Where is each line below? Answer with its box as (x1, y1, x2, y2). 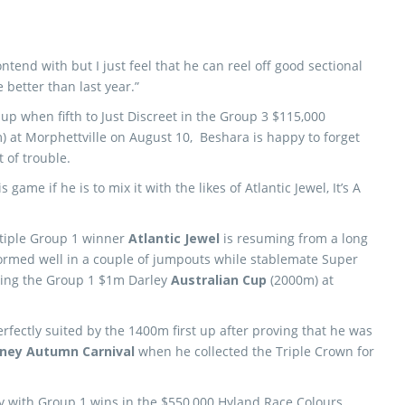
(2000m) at (267, 271, 334, 288)
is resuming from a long (220, 230, 368, 247)
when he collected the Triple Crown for (135, 343, 374, 360)
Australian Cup (171, 271, 267, 288)
